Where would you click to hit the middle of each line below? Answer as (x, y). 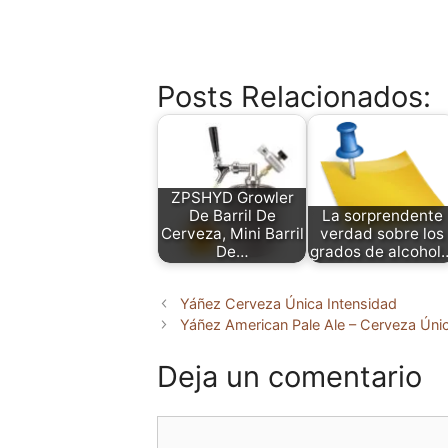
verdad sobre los (382, 234)
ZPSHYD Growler (232, 198)
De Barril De (232, 216)
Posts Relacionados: (294, 96)
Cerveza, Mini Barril (232, 234)
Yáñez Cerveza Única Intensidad (289, 303)
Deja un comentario (289, 377)
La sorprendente (382, 216)
